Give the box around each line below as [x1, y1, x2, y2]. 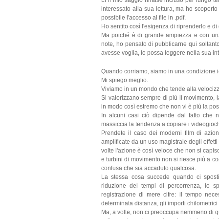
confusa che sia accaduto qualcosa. [101, 165, 196, 172]
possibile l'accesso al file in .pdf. [101, 14, 186, 21]
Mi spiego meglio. [101, 77, 148, 84]
